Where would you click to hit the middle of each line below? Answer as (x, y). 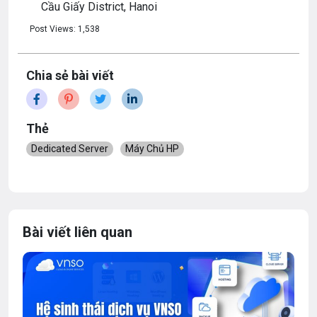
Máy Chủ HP (152, 149)
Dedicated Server (70, 149)
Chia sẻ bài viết (70, 76)
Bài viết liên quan (77, 232)
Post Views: (53, 29)
